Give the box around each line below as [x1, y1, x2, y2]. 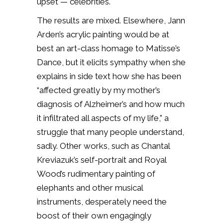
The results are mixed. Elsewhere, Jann [37, 15, 185, 25]
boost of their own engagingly [37, 210, 151, 221]
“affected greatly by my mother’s [37, 85, 160, 95]
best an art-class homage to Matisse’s [37, 43, 180, 53]
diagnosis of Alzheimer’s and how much [37, 99, 185, 109]
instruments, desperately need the [37, 196, 167, 207]
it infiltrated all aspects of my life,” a [37, 112, 169, 123]
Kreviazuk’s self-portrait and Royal [37, 154, 166, 165]
